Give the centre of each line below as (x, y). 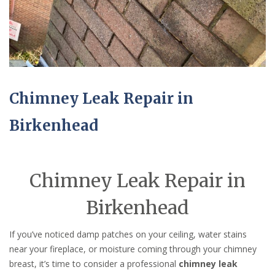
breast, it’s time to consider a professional (94, 264)
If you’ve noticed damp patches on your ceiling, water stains (128, 234)
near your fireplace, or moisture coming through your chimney (133, 249)
